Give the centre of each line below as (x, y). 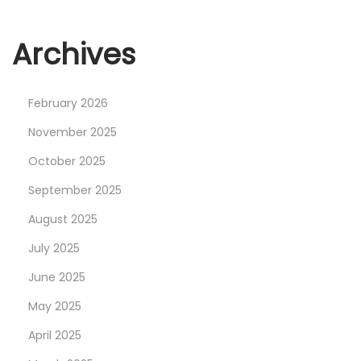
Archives (74, 55)
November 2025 (73, 133)
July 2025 (54, 249)
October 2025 (67, 162)
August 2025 (63, 220)
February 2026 (68, 104)
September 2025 (75, 191)
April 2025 (55, 336)
